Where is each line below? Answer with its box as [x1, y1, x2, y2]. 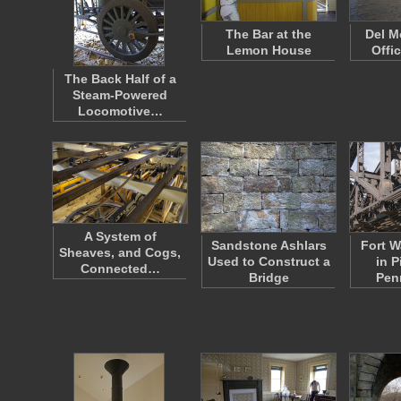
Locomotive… [77, 104, 163, 118]
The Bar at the [226, 27, 311, 41]
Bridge [248, 270, 289, 285]
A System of [83, 229, 157, 243]
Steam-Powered [73, 88, 167, 102]
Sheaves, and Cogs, [59, 245, 181, 260]
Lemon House [226, 43, 311, 57]
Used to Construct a [207, 254, 330, 269]
